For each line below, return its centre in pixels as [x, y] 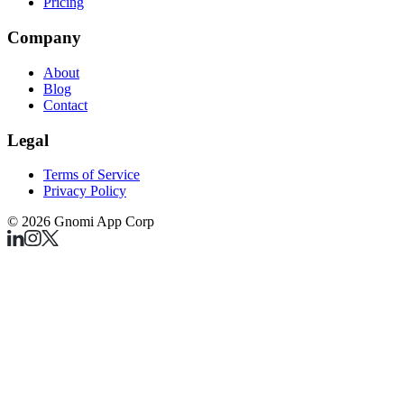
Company [44, 38]
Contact [65, 105]
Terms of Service [92, 175]
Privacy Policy [85, 191]
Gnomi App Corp [102, 222]
